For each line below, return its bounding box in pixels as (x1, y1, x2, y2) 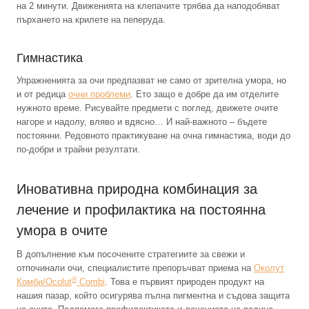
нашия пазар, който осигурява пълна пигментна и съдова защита (17, 290, 290, 301)
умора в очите (17, 222, 108, 238)
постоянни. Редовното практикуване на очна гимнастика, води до (17, 130, 290, 141)
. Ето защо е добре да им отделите (130, 88, 279, 99)
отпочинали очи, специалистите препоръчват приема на (17, 262, 254, 273)
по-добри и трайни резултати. (17, 143, 140, 154)
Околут (254, 262, 284, 273)
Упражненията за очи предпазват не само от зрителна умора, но (17, 74, 286, 86)
